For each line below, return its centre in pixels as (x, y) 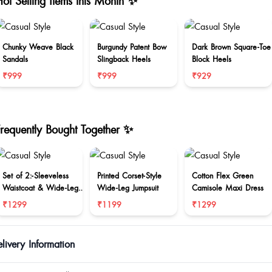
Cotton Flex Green (223, 175)
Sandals (15, 59)
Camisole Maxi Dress (228, 188)
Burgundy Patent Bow (132, 47)
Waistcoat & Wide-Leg (40, 188)
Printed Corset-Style (110, 175)
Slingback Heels (124, 59)
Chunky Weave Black (38, 47)
